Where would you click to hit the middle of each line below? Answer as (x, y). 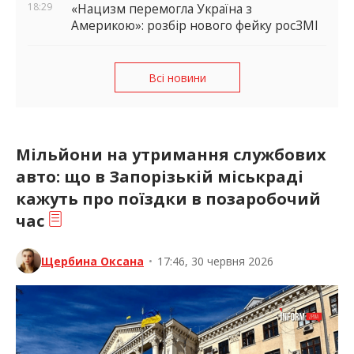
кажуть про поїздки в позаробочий (168, 199)
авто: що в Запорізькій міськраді (160, 177)
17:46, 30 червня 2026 (215, 261)
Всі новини (177, 77)
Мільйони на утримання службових (171, 155)
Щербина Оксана (92, 261)
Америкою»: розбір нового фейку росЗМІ (195, 26)
